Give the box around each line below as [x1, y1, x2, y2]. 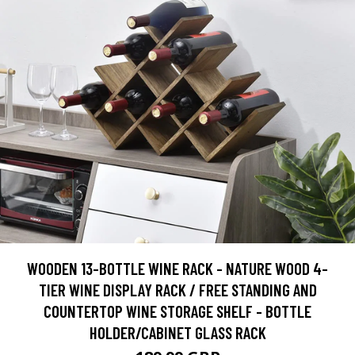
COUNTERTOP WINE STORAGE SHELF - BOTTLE [44, 300, 311, 321]
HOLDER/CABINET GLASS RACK [89, 322, 266, 342]
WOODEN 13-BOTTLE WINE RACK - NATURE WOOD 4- [27, 258, 328, 278]
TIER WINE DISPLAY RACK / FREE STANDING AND [38, 279, 317, 300]
